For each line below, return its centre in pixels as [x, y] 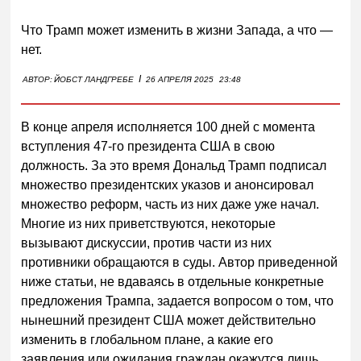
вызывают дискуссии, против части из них [147, 243]
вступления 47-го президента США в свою [148, 146]
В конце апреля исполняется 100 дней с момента [168, 127]
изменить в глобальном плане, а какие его [147, 339]
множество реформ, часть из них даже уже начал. [170, 204]
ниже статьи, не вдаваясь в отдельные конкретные [173, 281]
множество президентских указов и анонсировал [168, 185]
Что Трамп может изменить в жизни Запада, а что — [177, 30]
